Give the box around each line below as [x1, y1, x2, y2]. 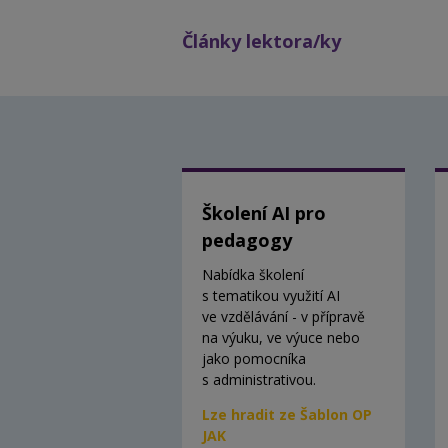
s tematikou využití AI [202, 286, 340, 306]
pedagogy [202, 228, 292, 253]
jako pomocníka [202, 349, 306, 369]
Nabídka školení [202, 265, 304, 285]
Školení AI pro [202, 201, 326, 226]
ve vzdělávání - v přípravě [202, 307, 365, 327]
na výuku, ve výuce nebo [202, 328, 360, 348]
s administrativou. [202, 370, 316, 390]
